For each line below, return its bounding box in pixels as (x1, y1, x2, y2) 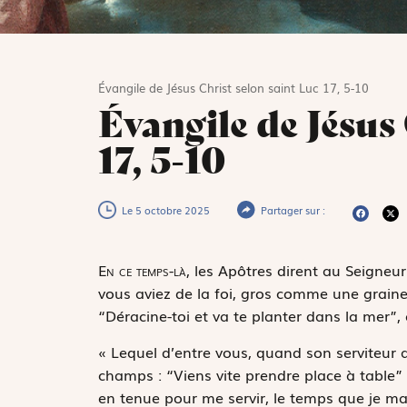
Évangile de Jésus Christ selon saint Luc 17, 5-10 (97, 79, 369, 97)
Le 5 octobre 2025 (121, 203, 210, 218)
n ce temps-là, (105, 259, 190, 282)
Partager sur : (260, 203, 325, 218)
